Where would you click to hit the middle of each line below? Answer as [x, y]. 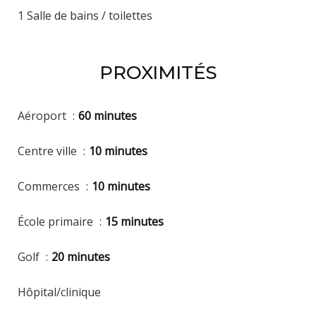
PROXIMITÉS [158, 72]
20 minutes [81, 256]
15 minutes [134, 221]
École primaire [57, 221]
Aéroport [43, 115]
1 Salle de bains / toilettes [85, 15]
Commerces [50, 186]
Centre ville [49, 151]
